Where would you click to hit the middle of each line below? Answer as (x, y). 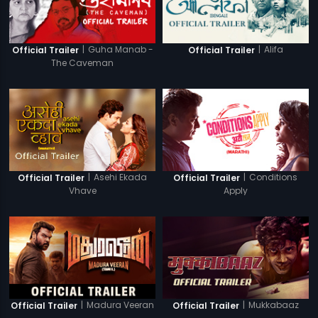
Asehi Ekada (121, 177)
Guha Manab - (120, 50)
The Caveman (83, 62)
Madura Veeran (121, 305)
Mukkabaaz (273, 305)
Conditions (274, 177)
